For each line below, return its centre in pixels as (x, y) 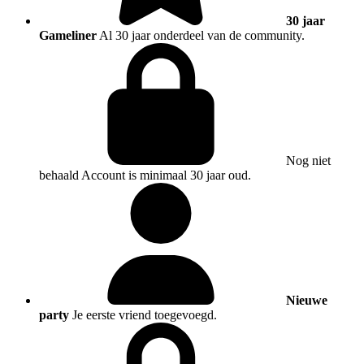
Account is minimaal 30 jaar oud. (166, 175)
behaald (59, 175)
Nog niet (308, 161)
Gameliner (68, 36)
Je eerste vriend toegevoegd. (145, 315)
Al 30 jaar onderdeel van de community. (202, 36)
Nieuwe (307, 301)
